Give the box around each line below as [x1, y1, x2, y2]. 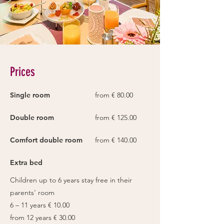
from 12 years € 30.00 [10, 213, 75, 222]
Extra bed [10, 158, 42, 167]
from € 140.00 [95, 135, 136, 144]
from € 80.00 [95, 90, 133, 99]
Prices [10, 64, 35, 79]
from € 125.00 [95, 113, 136, 122]
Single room [10, 90, 50, 99]
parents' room [10, 188, 54, 197]
